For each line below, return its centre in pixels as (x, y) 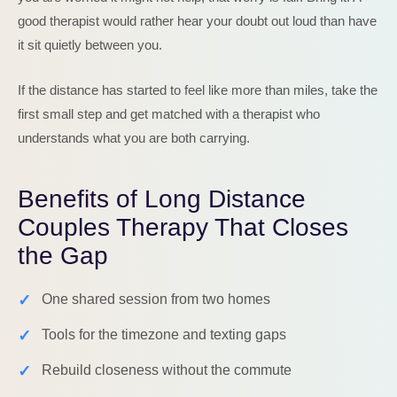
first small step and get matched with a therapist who (169, 114)
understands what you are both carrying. (134, 138)
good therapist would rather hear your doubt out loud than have (197, 21)
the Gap (63, 256)
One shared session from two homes (156, 299)
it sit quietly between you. (90, 45)
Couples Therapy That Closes (183, 227)
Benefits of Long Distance (162, 199)
